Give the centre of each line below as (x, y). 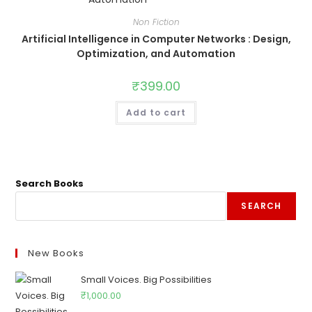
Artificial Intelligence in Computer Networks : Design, (156, 39)
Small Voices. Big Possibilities (147, 279)
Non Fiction (156, 22)
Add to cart (156, 112)
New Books (56, 253)
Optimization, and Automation (156, 54)
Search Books (50, 183)
